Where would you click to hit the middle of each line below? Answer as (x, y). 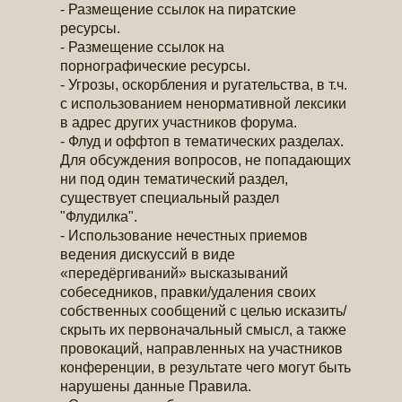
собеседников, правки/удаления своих (188, 292)
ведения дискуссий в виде (148, 254)
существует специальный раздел (170, 197)
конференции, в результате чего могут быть (206, 367)
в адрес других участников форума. (179, 122)
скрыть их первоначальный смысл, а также (204, 329)
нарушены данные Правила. (156, 386)
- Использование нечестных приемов (184, 235)
